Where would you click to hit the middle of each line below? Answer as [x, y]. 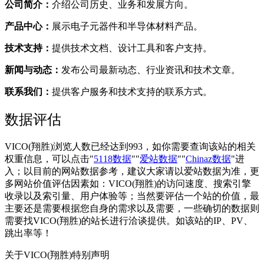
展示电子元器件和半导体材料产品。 [127, 26]
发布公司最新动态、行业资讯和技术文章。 [151, 70]
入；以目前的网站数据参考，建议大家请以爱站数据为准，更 [132, 171]
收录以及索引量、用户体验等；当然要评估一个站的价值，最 [132, 196]
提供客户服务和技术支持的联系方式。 [132, 91]
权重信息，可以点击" [49, 159]
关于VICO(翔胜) [38, 255]
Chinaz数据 [208, 159]
